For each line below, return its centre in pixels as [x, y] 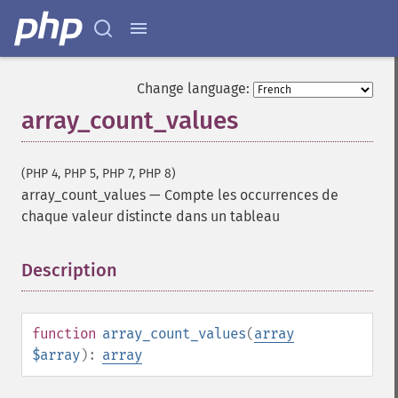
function [64, 334]
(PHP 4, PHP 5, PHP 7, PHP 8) [99, 174]
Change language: [193, 88]
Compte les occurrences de [251, 195]
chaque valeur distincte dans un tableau [151, 216]
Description [69, 270]
